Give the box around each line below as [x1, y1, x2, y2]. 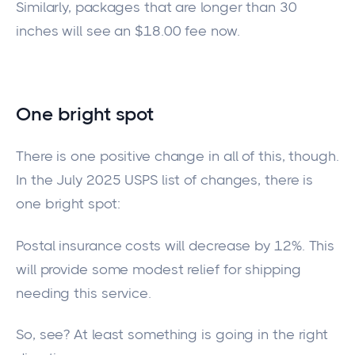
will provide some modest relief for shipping [16, 261, 301, 277]
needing [16, 284, 71, 301]
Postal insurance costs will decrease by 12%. [16, 237, 309, 254]
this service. [70, 284, 155, 301]
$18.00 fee [131, 23, 212, 40]
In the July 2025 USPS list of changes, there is [16, 172, 314, 189]
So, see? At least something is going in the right [16, 326, 329, 343]
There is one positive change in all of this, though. [16, 148, 339, 165]
